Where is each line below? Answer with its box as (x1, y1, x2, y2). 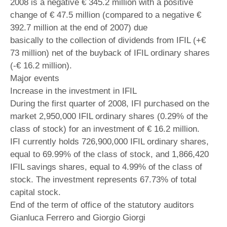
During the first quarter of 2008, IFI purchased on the (10, 98, 209, 108)
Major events (10, 73, 59, 83)
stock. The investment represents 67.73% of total (10, 174, 197, 184)
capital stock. (10, 187, 61, 197)
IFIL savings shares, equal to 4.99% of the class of (10, 162, 202, 172)
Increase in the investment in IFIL (10, 86, 137, 96)
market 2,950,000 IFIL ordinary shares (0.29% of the (10, 111, 208, 121)
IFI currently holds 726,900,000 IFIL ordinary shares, (10, 136, 209, 146)
